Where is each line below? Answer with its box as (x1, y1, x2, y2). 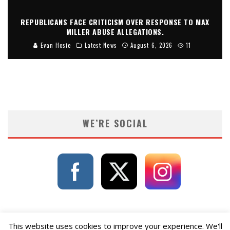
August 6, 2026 (130, 41, 173, 49)
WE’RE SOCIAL (82, 116, 148, 130)
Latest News (84, 41, 117, 49)
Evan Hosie (38, 41, 71, 49)
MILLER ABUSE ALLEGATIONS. (66, 26, 164, 37)
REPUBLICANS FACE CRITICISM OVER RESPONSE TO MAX (21, 16, 209, 27)
